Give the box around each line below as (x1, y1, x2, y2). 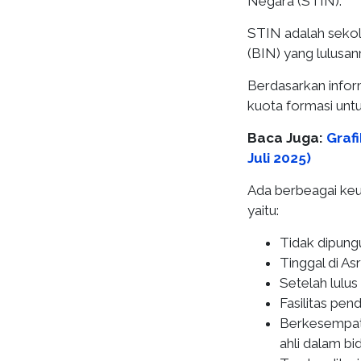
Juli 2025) (247, 150, 311, 166)
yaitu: (247, 202, 282, 218)
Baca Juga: (247, 130, 326, 146)
